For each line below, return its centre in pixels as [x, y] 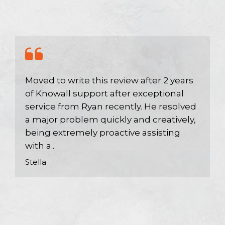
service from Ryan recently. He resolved [111, 106]
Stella [36, 162]
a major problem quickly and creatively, [110, 120]
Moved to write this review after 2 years [109, 80]
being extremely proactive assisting [103, 133]
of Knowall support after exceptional [104, 93]
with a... [40, 146]
